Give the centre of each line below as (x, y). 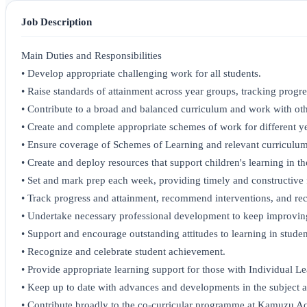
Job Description (57, 22)
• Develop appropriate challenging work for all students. (141, 74)
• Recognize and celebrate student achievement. (123, 252)
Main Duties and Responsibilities (91, 56)
